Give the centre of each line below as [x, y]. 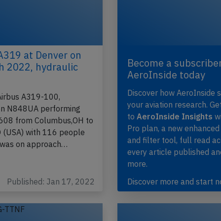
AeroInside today [166, 75]
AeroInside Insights [175, 117]
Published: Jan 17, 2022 [51, 182]
